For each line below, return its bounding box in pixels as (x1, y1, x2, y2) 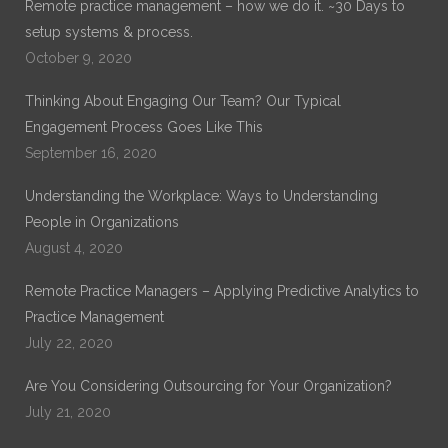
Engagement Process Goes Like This (25, 118, 263, 135)
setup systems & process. (25, 23, 193, 40)
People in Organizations (25, 213, 179, 230)
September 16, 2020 (25, 144, 157, 161)
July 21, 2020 (25, 403, 111, 420)
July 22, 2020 (25, 334, 113, 351)
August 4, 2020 (25, 239, 123, 256)
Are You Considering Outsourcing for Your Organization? (25, 377, 392, 394)
